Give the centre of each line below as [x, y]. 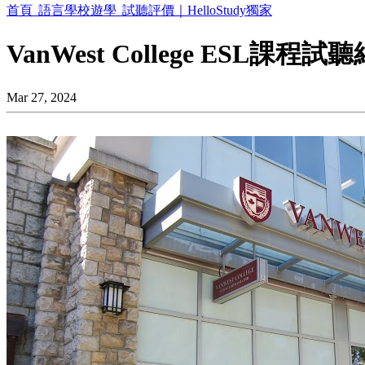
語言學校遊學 [79, 10]
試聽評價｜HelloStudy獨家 [197, 10]
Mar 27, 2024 [42, 97]
